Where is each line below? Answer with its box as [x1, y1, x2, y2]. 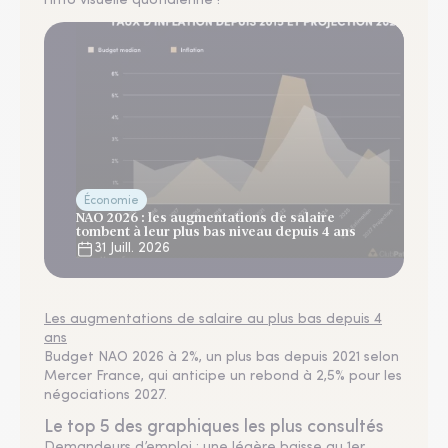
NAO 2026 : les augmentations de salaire [76, 210, 335, 225]
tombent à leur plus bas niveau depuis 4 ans [76, 224, 356, 239]
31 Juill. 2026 [94, 241, 170, 256]
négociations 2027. [44, 388, 167, 403]
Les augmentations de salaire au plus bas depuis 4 [44, 312, 382, 327]
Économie [84, 195, 139, 207]
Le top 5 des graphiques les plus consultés [44, 419, 384, 436]
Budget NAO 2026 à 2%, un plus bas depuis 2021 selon [44, 350, 399, 365]
